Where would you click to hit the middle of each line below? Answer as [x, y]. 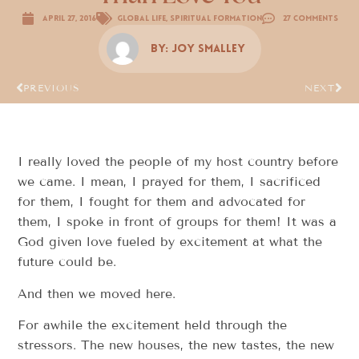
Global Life [141, 18]
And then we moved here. [97, 293]
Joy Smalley [208, 49]
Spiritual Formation [216, 18]
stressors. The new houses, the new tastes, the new [176, 345]
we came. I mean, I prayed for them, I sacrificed [169, 182]
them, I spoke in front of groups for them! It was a [177, 222]
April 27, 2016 [69, 18]
